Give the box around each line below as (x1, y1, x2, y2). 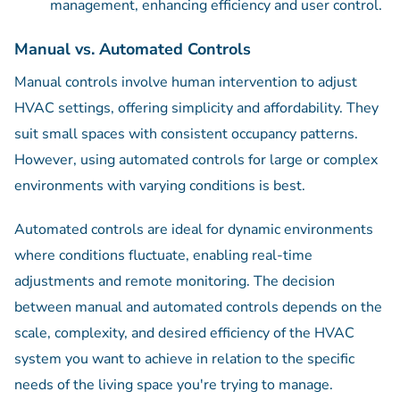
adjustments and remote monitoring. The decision (14, 271, 335, 292)
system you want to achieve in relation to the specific (14, 349, 354, 370)
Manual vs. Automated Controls (14, 38, 251, 61)
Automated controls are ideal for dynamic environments (14, 220, 373, 240)
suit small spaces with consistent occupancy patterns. (14, 124, 358, 145)
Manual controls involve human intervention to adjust (14, 72, 357, 93)
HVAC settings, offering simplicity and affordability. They (14, 98, 379, 119)
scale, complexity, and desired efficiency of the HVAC (14, 323, 354, 344)
